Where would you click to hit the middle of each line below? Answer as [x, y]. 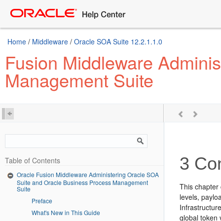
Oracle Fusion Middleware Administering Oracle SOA [88, 174]
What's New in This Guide [66, 212]
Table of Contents [33, 160]
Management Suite [79, 80]
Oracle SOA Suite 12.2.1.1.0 [118, 41]
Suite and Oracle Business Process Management [82, 182]
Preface [42, 200]
